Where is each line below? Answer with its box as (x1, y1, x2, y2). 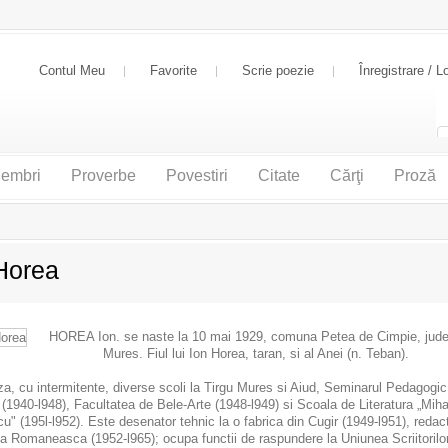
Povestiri (165, 167, 228, 184)
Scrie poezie (241, 63, 314, 78)
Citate (257, 167, 300, 184)
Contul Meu (38, 63, 105, 78)
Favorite (149, 63, 197, 78)
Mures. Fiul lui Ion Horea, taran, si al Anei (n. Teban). (102, 346, 409, 361)
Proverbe (70, 167, 136, 184)
